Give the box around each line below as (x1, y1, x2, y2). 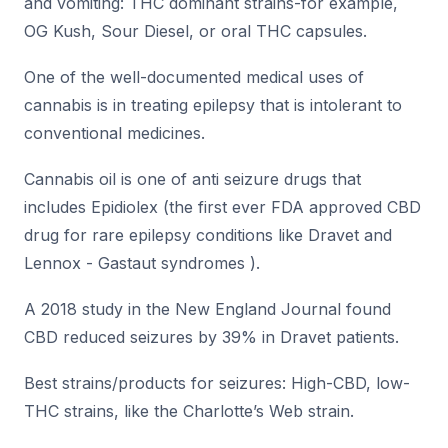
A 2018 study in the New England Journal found (24, 299, 391, 320)
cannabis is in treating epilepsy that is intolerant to (24, 95, 402, 116)
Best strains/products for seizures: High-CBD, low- (24, 373, 410, 394)
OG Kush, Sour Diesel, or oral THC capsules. (24, 21, 367, 42)
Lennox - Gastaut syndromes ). (24, 253, 260, 274)
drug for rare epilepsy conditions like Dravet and (24, 225, 392, 246)
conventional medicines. (24, 123, 205, 144)
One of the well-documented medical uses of (24, 67, 364, 88)
